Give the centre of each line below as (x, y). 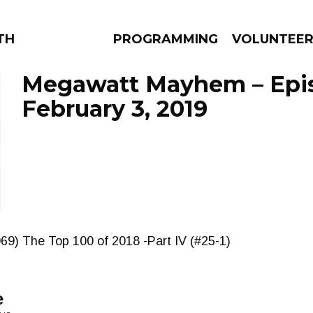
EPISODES (116, 147)
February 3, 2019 (115, 109)
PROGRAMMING (166, 39)
